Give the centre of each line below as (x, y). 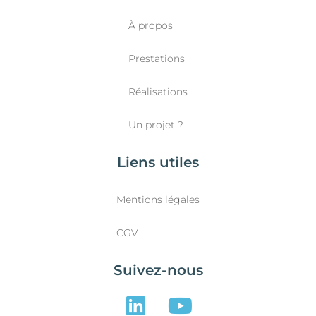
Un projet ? (156, 125)
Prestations (157, 59)
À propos (151, 25)
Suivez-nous (158, 270)
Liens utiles (158, 162)
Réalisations (158, 92)
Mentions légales (158, 200)
